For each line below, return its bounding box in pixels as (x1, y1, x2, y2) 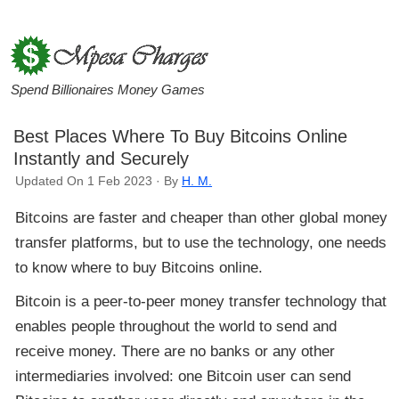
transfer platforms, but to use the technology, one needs (15, 233, 387, 251)
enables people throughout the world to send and (15, 317, 338, 335)
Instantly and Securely (13, 148, 189, 168)
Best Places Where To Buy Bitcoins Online (13, 126, 347, 146)
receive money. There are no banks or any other (15, 342, 336, 360)
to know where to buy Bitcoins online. (15, 258, 264, 276)
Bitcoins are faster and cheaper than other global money (15, 208, 388, 226)
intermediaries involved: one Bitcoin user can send (15, 367, 352, 385)
